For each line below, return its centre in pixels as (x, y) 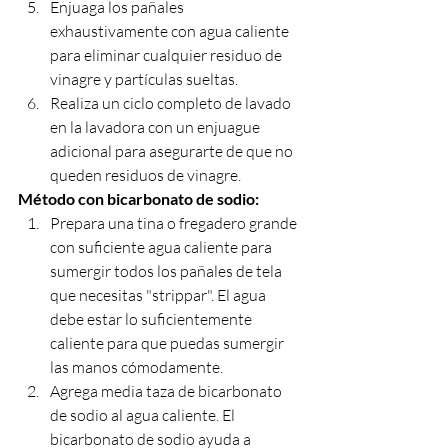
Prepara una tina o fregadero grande (175, 222)
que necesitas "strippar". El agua (159, 294)
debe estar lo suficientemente (152, 318)
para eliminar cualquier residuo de (167, 54)
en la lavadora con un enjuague (156, 126)
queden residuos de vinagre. (145, 174)
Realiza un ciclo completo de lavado (172, 102)
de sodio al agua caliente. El (144, 414)
